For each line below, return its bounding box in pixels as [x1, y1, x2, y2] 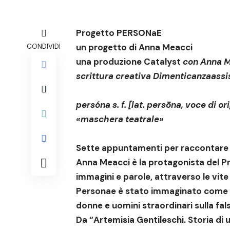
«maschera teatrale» [76, 113, 164, 125]
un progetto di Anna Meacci [76, 42, 193, 53]
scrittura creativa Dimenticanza [76, 70, 211, 82]
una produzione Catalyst [76, 56, 181, 68]
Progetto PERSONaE [76, 27, 162, 39]
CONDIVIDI [27, 42, 61, 51]
